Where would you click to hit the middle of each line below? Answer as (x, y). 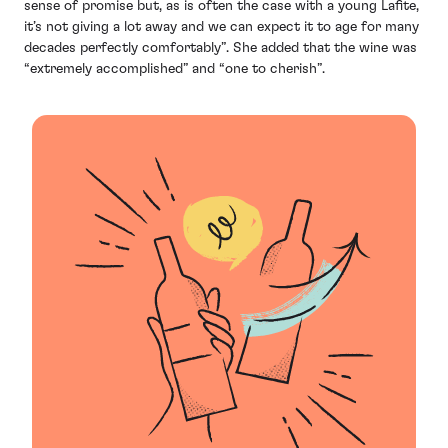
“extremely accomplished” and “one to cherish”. (174, 69)
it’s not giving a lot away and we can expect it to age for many (221, 27)
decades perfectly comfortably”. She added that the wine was (220, 48)
